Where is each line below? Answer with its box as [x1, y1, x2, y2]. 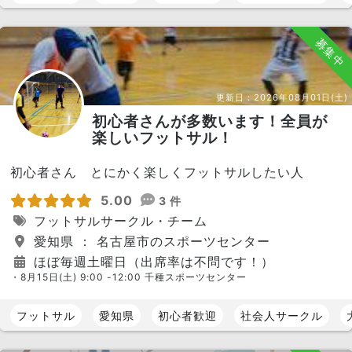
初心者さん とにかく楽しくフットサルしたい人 [10, 164, 304, 180]
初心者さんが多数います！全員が [92, 112, 328, 130]
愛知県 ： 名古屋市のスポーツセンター [29, 233, 270, 249]
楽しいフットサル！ [92, 128, 233, 147]
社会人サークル [240, 308, 323, 322]
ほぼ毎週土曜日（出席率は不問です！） [29, 254, 274, 269]
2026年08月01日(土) [254, 92, 348, 103]
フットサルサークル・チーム [29, 213, 207, 229]
